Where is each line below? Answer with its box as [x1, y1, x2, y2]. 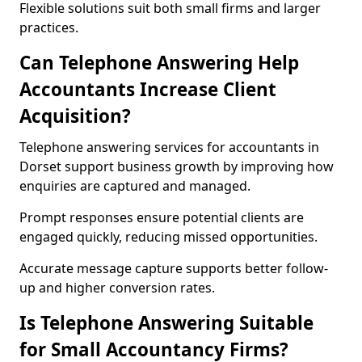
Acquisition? [19, 103, 131, 128]
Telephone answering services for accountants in [19, 138, 319, 156]
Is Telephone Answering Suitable [19, 310, 314, 335]
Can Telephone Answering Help [19, 50, 299, 75]
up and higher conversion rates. [19, 279, 215, 297]
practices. [19, 19, 78, 36]
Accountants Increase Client [19, 77, 276, 102]
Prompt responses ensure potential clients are [19, 208, 304, 226]
